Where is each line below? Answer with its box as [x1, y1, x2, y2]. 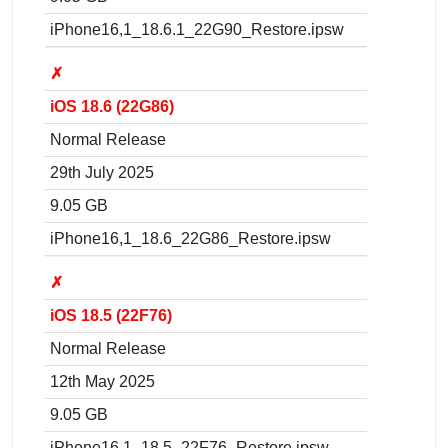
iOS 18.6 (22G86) [50, 97, 174, 115]
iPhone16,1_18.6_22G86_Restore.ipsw [50, 229, 331, 247]
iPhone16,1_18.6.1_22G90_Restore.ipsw [50, 20, 344, 38]
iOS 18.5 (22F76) [50, 306, 172, 324]
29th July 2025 [50, 163, 154, 181]
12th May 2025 [50, 372, 155, 390]
